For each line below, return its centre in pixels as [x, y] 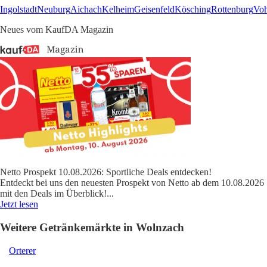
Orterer [22, 250]
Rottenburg [232, 10]
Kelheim [118, 10]
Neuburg [54, 10]
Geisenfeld [154, 10]
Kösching [193, 10]
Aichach [86, 10]
